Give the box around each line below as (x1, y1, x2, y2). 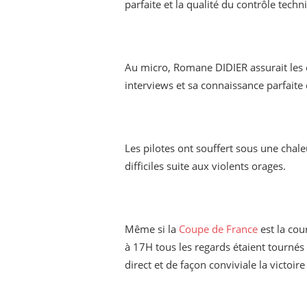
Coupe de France (179, 222, 258, 236)
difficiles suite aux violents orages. (125, 159, 286, 173)
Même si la (125, 222, 179, 236)
